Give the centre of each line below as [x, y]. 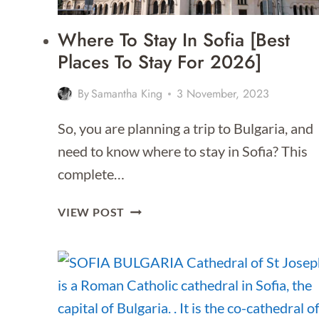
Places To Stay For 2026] [159, 62]
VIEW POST [91, 212]
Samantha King [127, 94]
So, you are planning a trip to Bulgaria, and [185, 129]
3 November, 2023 [223, 94]
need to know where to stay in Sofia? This [183, 151]
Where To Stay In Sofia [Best [174, 40]
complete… [91, 174]
